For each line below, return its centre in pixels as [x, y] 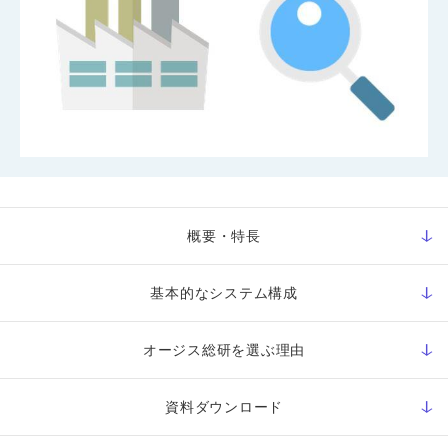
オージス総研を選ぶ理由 [224, 350]
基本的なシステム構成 [224, 293]
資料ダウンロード [224, 407]
